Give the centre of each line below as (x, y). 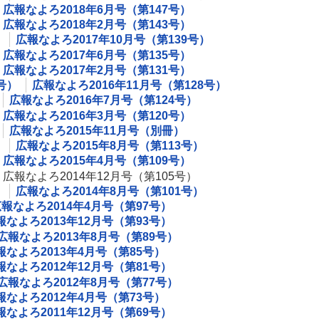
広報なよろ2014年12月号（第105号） (100, 176)
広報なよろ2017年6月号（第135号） (97, 55)
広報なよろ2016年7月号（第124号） (103, 100)
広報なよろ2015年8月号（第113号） (110, 146)
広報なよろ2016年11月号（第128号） (129, 85)
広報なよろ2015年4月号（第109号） (97, 161)
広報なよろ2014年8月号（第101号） (110, 191)
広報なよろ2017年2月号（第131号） (97, 70)
